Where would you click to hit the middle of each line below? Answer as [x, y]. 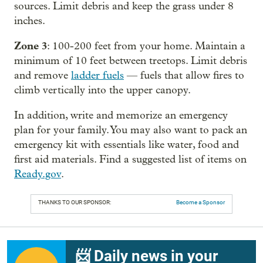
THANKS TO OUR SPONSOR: [75, 202]
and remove [43, 75]
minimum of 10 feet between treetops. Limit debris [131, 60]
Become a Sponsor [200, 202]
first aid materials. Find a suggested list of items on [130, 159]
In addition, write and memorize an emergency [121, 115]
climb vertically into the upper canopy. [102, 90]
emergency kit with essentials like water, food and [127, 144]
